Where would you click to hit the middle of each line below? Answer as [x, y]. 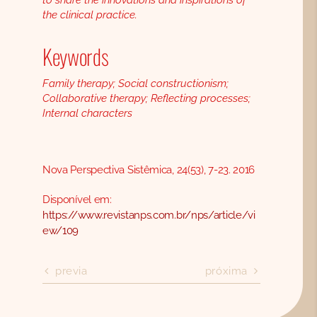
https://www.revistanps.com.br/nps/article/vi [149, 215]
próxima [226, 271]
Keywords [75, 57]
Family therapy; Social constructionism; [135, 84]
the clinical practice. [90, 15]
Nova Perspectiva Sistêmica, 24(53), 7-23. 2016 [149, 170]
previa [71, 271]
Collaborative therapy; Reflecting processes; [146, 99]
